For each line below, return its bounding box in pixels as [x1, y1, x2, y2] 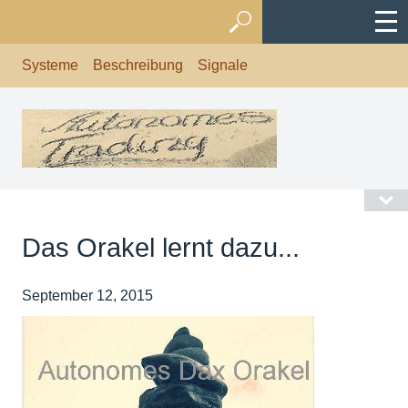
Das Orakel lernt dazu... [22, 233, 300, 262]
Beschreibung [93, 57, 183, 73]
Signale [198, 57, 248, 73]
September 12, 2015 [22, 288, 153, 303]
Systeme [22, 57, 78, 73]
